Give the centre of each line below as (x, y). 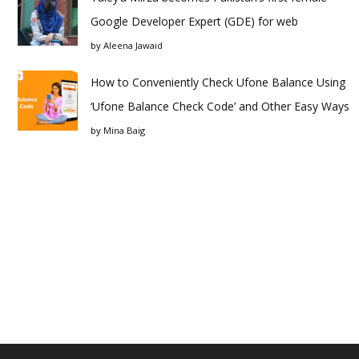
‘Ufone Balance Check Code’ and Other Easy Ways (220, 107)
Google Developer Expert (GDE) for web (194, 22)
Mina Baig (124, 131)
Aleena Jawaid (133, 46)
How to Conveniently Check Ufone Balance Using (218, 83)
